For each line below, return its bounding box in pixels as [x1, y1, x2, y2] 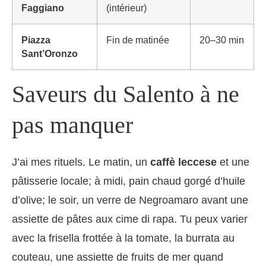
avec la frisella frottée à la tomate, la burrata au [12, 232, 235, 245]
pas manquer [12, 112, 133, 139]
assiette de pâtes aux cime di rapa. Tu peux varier [12, 213, 248, 226]
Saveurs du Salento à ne [12, 81, 239, 108]
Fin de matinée [106, 35, 169, 46]
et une [217, 156, 249, 169]
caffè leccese [150, 156, 217, 169]
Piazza [21, 35, 50, 46]
